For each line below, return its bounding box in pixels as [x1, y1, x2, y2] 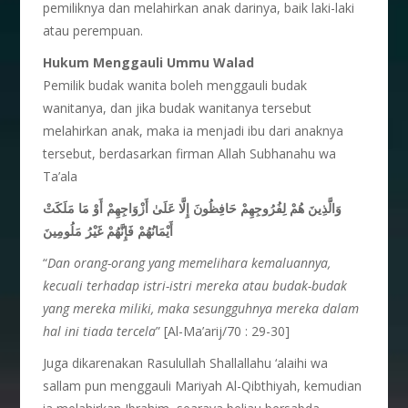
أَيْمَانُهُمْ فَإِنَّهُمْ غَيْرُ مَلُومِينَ [43, 222, 174, 240]
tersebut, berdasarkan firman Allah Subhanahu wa [43, 145, 337, 162]
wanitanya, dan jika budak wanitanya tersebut [43, 99, 312, 117]
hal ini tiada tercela [43, 322, 157, 340]
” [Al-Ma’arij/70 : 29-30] [156, 322, 291, 340]
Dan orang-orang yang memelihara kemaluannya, [47, 254, 331, 271]
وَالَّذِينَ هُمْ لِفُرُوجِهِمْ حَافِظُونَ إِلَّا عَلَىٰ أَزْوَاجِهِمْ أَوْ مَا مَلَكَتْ [43, 199, 342, 217]
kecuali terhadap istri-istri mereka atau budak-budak [43, 277, 348, 294]
